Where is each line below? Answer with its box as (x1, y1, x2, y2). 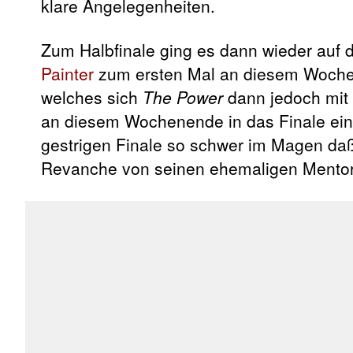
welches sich (41, 85, 143, 110)
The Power (143, 85, 223, 110)
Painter (41, 61, 94, 86)
